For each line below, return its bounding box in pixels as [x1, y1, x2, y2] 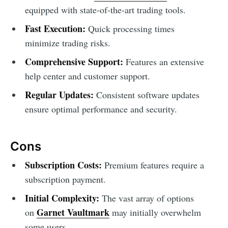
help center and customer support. [24, 70, 150, 82]
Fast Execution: [24, 22, 85, 36]
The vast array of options [99, 192, 194, 205]
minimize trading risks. [24, 37, 110, 49]
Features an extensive [123, 55, 204, 68]
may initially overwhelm [109, 206, 201, 219]
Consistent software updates [93, 89, 199, 101]
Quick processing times [85, 22, 175, 35]
